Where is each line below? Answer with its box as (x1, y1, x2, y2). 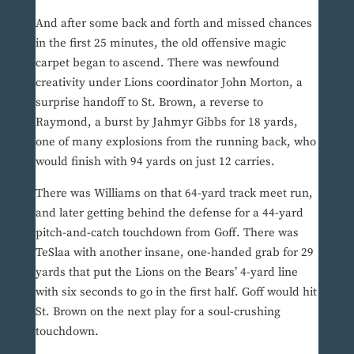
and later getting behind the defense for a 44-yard (35, 205, 303, 221)
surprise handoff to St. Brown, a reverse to (35, 95, 263, 111)
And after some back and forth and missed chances (35, 16, 312, 32)
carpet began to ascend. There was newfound (35, 55, 280, 71)
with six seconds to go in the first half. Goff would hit (35, 284, 317, 300)
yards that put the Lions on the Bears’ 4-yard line (35, 265, 298, 281)
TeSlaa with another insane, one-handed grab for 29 (35, 245, 314, 261)
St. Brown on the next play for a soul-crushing (35, 304, 281, 320)
